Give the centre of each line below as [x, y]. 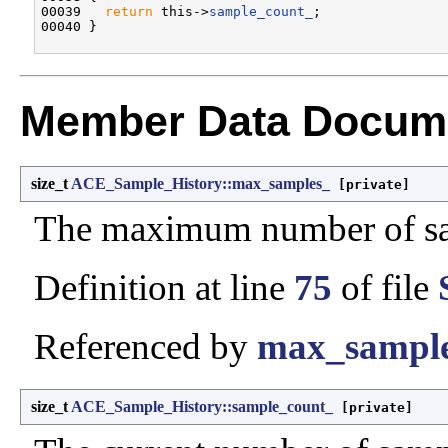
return [129, 12]
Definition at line [164, 288]
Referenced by [145, 347]
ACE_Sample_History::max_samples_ [200, 184]
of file [385, 288]
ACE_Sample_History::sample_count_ [202, 407]
